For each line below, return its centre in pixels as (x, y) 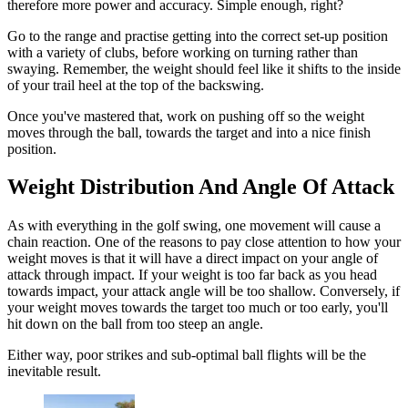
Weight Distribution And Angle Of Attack (201, 187)
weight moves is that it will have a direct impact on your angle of (193, 259)
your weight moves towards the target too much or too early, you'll (198, 308)
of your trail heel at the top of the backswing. (136, 85)
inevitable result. (56, 372)
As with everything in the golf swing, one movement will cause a (194, 226)
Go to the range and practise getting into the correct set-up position (198, 36)
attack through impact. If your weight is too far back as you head (192, 275)
